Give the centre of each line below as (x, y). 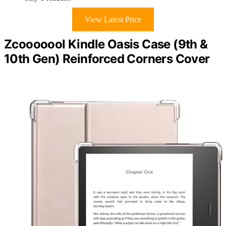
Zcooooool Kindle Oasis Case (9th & (106, 44)
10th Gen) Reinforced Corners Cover (107, 59)
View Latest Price (113, 19)
